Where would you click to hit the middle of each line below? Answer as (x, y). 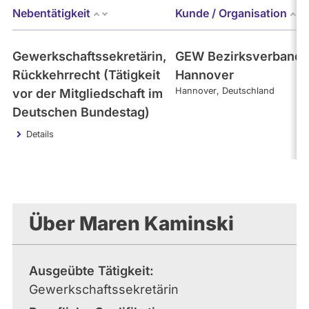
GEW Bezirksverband (239, 56)
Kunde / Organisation (231, 13)
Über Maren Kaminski (131, 223)
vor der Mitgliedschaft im (88, 93)
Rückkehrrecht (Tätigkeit (86, 74)
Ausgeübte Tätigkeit (89, 270)
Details (40, 134)
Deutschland (248, 90)
